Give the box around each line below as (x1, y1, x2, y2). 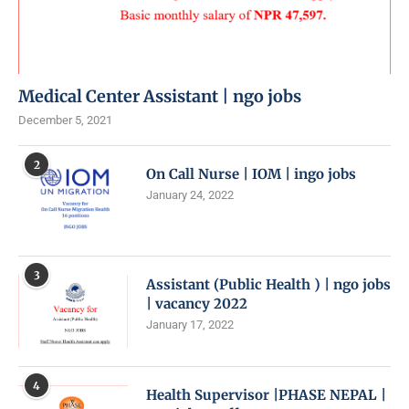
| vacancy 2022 (146, 295, 247, 313)
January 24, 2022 (146, 188, 234, 203)
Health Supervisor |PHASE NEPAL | (146, 386, 386, 404)
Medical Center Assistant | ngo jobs (18, 86, 301, 108)
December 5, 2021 (18, 113, 112, 128)
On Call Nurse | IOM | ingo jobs (146, 165, 356, 184)
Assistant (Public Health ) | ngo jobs (146, 276, 391, 294)
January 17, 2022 (146, 318, 234, 332)
